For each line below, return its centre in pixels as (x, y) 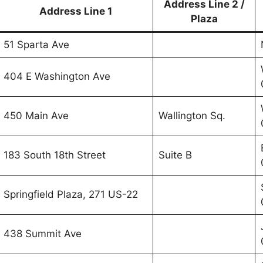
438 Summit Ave (42, 234)
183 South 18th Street (54, 155)
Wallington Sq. (192, 116)
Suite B (175, 155)
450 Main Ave (36, 116)
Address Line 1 (75, 11)
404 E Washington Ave (57, 76)
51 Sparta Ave (36, 45)
